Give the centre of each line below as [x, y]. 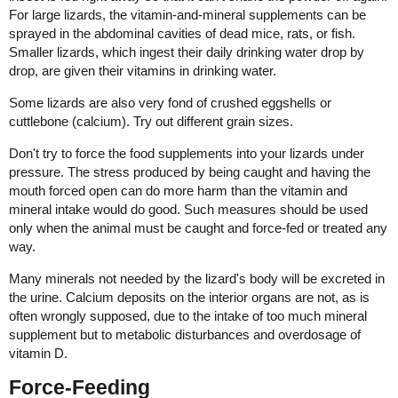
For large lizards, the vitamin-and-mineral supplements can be [187, 15]
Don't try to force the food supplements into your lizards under [187, 154]
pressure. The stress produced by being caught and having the [190, 172]
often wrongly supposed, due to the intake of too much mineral [188, 316]
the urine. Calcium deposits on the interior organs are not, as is [189, 298]
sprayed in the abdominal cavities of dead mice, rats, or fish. [182, 34]
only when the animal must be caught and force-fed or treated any [198, 228]
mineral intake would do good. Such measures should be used [188, 210]
